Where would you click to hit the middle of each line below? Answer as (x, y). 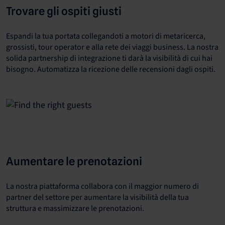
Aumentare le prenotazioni (74, 161)
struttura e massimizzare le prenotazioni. (75, 208)
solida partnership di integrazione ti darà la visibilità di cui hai (109, 58)
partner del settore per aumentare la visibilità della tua (97, 197)
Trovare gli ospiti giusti (64, 11)
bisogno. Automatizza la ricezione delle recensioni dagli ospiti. (111, 69)
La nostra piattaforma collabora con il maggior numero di (102, 186)
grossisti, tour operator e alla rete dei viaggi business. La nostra (112, 47)
